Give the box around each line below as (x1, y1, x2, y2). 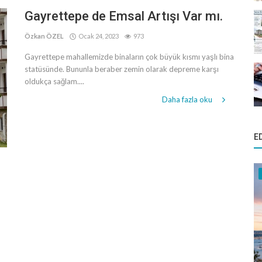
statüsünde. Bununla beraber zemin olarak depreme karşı (24, 64, 219, 74)
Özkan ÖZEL (24, 32, 64, 40)
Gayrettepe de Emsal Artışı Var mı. (24, 9, 223, 23)
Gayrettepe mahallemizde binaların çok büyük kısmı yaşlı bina (24, 52, 234, 61)
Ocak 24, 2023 (75, 32, 119, 40)
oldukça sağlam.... (24, 77, 84, 86)
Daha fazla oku (161, 95, 214, 104)
